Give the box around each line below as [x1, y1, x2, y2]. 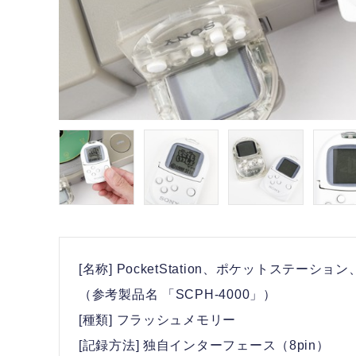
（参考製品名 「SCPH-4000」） [79, 287, 277, 301]
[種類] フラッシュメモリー [79, 312, 237, 327]
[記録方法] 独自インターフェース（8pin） [79, 338, 330, 352]
